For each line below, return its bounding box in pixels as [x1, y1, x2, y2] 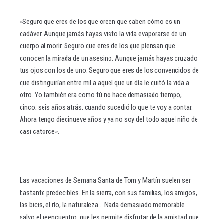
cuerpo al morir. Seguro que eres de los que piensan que [20, 42, 175, 50]
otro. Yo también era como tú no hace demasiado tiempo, [20, 90, 182, 99]
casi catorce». [20, 127, 59, 136]
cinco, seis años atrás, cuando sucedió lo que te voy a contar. [20, 103, 193, 111]
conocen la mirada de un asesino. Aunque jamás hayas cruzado [20, 54, 197, 63]
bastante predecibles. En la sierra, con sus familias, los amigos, [20, 188, 197, 197]
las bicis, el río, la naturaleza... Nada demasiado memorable [20, 200, 185, 209]
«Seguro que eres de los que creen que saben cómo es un [20, 17, 180, 26]
